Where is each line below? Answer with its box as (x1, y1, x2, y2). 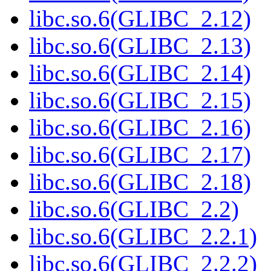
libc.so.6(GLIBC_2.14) (29, 60, 251, 87)
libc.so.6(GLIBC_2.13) (29, 33, 251, 59)
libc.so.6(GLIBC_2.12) (29, 5, 251, 32)
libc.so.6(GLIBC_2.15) (29, 87, 251, 114)
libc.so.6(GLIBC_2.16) (29, 114, 251, 141)
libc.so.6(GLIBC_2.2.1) (29, 223, 257, 250)
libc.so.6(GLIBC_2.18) (29, 169, 251, 195)
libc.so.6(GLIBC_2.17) (29, 142, 251, 168)
